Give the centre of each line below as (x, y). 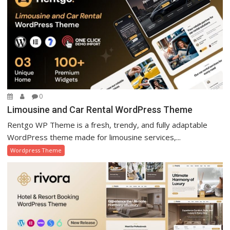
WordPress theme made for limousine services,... (94, 137)
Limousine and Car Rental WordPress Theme (100, 109)
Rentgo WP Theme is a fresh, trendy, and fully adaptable (108, 124)
